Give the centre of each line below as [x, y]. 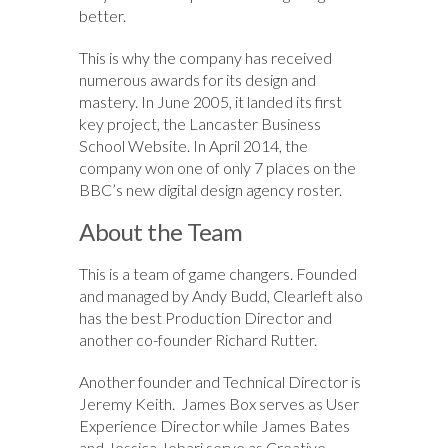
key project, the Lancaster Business [200, 124]
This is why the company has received [205, 58]
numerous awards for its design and [197, 80]
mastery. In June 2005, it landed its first [210, 102]
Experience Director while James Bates [214, 426]
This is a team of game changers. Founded [218, 274]
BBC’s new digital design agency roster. [210, 190]
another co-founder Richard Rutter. [198, 340]
